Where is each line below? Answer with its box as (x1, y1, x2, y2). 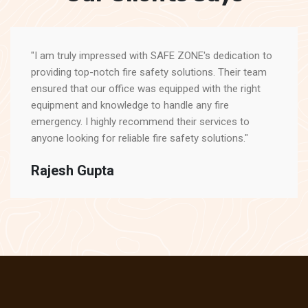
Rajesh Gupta (31, 162, 114, 179)
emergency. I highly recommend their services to (31, 115, 250, 128)
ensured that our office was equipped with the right (31, 82, 261, 95)
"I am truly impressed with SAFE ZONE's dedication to (31, 49, 272, 62)
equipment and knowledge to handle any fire (31, 99, 229, 111)
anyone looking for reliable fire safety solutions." (31, 132, 248, 144)
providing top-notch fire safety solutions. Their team (31, 66, 267, 78)
